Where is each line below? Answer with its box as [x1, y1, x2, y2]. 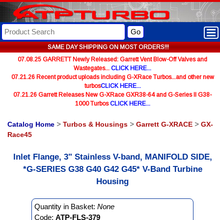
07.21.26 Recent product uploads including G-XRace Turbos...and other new [11, 74, 214, 81]
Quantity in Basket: [34, 202, 97, 211]
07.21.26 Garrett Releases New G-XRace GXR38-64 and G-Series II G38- [13, 91, 212, 98]
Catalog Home [7, 120, 55, 128]
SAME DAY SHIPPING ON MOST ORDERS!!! [47, 44, 169, 51]
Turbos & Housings [63, 120, 128, 128]
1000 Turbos [75, 100, 110, 107]
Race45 [7, 131, 32, 138]
